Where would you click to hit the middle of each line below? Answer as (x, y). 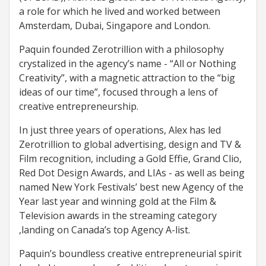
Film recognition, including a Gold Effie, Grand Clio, (130, 159)
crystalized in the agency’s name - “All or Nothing (128, 64)
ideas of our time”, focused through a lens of (118, 92)
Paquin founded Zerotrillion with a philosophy (121, 49)
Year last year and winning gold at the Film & (118, 201)
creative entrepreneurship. (79, 106)
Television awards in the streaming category (118, 216)
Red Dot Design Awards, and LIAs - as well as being (132, 173)
